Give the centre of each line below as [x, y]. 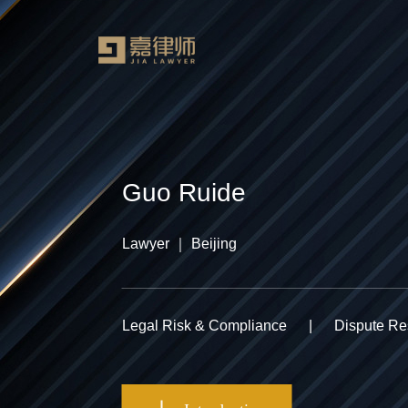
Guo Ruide [184, 193]
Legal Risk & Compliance [204, 326]
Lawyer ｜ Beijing [179, 244]
